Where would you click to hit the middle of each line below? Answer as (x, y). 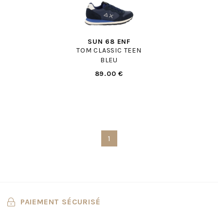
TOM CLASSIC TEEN (109, 51)
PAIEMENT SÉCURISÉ (60, 202)
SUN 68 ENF (109, 42)
